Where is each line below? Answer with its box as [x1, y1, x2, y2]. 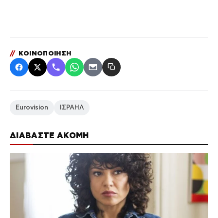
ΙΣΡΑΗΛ [60, 104, 84, 111]
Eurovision [16, 104, 48, 111]
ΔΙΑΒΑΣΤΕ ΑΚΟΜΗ [10, 130, 89, 140]
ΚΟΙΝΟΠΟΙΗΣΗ [16, 49, 72, 57]
